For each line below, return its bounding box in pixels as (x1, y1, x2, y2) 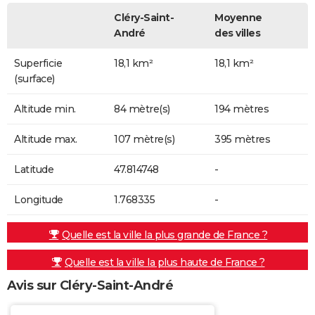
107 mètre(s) (114, 133, 174, 146)
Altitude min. (14, 103, 76, 116)
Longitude (14, 193, 63, 207)
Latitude (14, 163, 53, 176)
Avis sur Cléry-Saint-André (7, 278, 173, 294)
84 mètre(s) (114, 103, 170, 116)
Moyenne (214, 11, 262, 25)
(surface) (14, 72, 55, 86)
